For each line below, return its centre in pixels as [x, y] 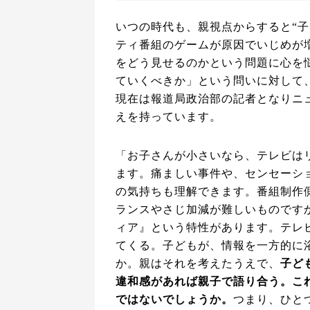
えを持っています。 [168, 116]
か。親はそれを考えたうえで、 [198, 263]
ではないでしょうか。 [174, 299]
